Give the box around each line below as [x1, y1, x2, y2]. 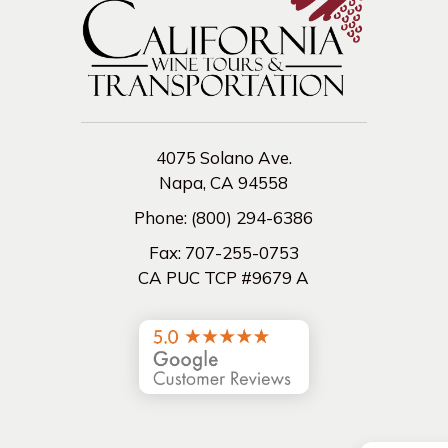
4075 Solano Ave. [155, 147, 292, 169]
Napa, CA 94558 [159, 172, 289, 194]
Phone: [134, 207, 192, 229]
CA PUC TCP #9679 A [138, 267, 310, 289]
